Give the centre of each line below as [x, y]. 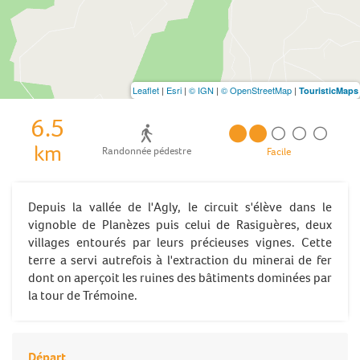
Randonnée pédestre [147, 151]
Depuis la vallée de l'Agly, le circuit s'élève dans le [180, 207]
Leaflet [146, 90]
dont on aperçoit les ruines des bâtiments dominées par [180, 277]
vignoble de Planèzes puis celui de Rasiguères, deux [180, 224]
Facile [279, 151]
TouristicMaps [329, 90]
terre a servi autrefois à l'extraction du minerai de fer [180, 260]
